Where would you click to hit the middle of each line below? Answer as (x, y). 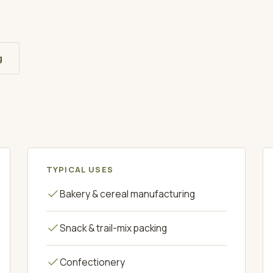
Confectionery (92, 262)
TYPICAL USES (80, 169)
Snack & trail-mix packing (113, 228)
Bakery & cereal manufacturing (127, 193)
